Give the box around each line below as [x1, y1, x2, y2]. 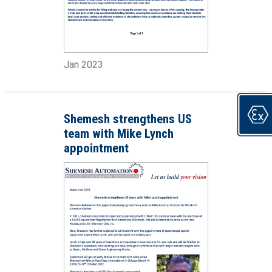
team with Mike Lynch [63, 126, 174, 141]
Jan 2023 [63, 58, 103, 70]
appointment [63, 140, 129, 155]
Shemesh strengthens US [63, 111, 192, 126]
